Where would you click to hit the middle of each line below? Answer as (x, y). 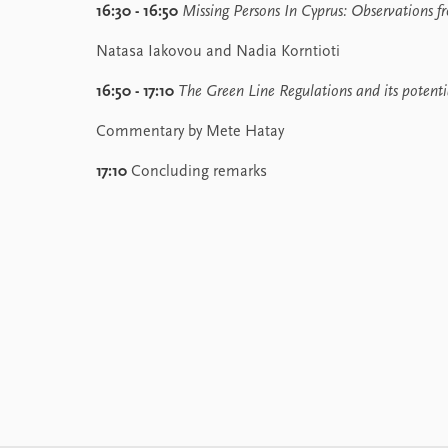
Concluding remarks (197, 172)
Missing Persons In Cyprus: (264, 12)
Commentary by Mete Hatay (190, 132)
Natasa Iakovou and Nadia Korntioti (218, 52)
